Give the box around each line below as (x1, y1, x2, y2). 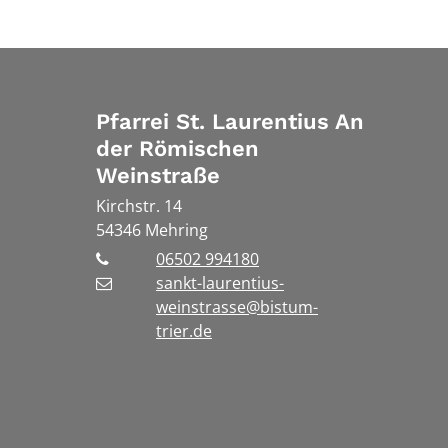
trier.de (156, 319, 212, 342)
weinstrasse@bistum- (156, 295, 318, 318)
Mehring (145, 218, 208, 241)
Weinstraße (96, 162, 220, 188)
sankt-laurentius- (156, 271, 284, 294)
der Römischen (96, 135, 259, 161)
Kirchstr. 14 (96, 194, 182, 217)
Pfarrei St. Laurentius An (96, 108, 364, 134)
